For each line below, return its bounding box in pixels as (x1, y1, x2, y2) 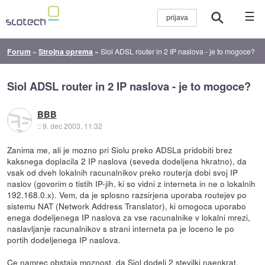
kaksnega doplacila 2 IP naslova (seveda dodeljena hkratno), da (7, 154, 247, 167)
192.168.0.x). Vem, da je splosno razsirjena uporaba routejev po (7, 188, 247, 201)
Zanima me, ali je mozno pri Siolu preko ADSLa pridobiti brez (7, 143, 233, 156)
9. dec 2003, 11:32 (42, 121, 102, 131)
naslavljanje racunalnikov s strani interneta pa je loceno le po (7, 222, 235, 234)
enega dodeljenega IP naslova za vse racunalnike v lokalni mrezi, (7, 211, 251, 223)
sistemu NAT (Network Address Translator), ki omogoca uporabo (7, 199, 247, 212)
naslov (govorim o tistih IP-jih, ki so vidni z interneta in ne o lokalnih (7, 177, 256, 189)
